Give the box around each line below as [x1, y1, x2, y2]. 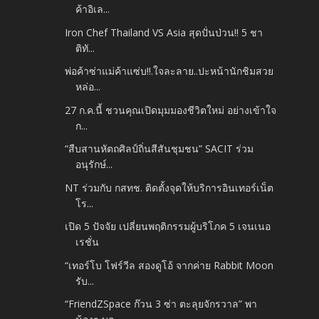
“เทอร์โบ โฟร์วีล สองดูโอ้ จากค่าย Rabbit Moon [65, 258, 274, 272]
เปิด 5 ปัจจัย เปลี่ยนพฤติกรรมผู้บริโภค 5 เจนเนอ [65, 219, 271, 234]
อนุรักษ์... [75, 157, 113, 172]
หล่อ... [75, 80, 101, 94]
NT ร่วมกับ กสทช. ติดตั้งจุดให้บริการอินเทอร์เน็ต [65, 180, 274, 194]
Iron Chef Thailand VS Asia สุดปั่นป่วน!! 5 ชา [65, 25, 263, 39]
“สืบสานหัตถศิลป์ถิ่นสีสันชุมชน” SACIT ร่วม [65, 142, 254, 156]
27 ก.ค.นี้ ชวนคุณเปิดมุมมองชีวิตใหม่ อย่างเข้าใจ [65, 103, 277, 117]
